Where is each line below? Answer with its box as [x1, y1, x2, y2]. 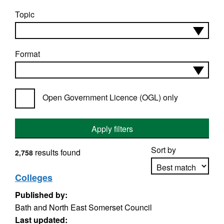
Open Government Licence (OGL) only [42, 91, 178, 103]
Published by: [15, 189, 67, 200]
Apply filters [91, 123, 133, 134]
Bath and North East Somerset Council [15, 201, 152, 213]
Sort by [151, 144, 176, 155]
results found [33, 146, 80, 158]
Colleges [15, 171, 52, 184]
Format [15, 48, 40, 59]
